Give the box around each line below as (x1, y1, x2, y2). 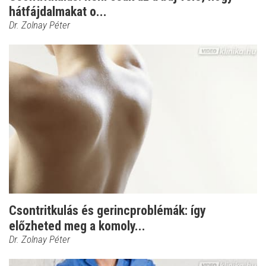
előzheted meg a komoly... (9, 218, 145, 233)
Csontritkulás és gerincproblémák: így (9, 202, 206, 218)
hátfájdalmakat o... (9, 4, 107, 19)
